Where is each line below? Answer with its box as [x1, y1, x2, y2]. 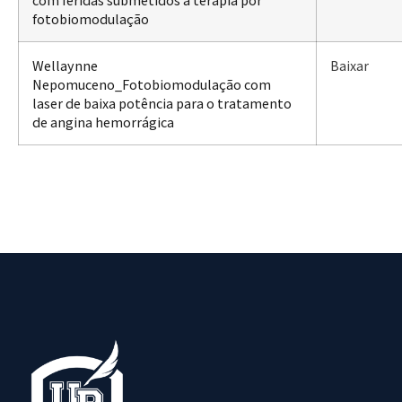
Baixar [330, 55, 369, 74]
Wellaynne [32, 55, 98, 74]
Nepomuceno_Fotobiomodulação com [32, 74, 271, 93]
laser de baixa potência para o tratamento [32, 92, 292, 112]
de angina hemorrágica [32, 111, 174, 131]
